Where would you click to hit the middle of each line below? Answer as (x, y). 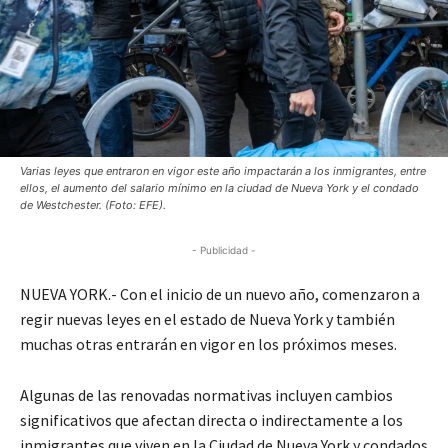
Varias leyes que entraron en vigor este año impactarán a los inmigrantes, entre (223, 170)
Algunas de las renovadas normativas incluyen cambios (206, 394)
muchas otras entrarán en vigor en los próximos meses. (208, 343)
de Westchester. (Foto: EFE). (93, 204)
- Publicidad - (224, 249)
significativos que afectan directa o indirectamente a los (211, 419)
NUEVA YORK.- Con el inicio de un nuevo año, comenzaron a (220, 293)
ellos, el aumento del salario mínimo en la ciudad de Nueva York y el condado (219, 187)
